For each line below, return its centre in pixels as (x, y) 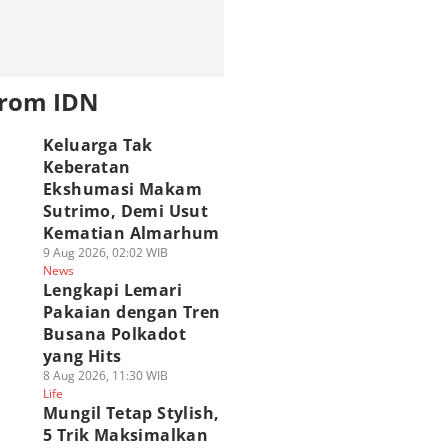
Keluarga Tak (97, 145)
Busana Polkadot (114, 334)
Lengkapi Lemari (112, 290)
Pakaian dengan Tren (131, 312)
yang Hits (82, 356)
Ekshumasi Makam (122, 189)
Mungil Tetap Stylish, (131, 413)
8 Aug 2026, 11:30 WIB (105, 375)
